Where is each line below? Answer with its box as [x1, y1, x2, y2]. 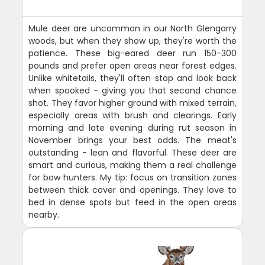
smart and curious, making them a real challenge [28, 159, 237, 171]
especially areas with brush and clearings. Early [28, 109, 237, 121]
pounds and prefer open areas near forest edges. [28, 60, 237, 72]
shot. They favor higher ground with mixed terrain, [28, 97, 237, 109]
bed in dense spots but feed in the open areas [28, 196, 237, 208]
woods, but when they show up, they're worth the [28, 35, 237, 47]
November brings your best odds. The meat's [28, 134, 237, 146]
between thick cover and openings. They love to [28, 184, 237, 196]
